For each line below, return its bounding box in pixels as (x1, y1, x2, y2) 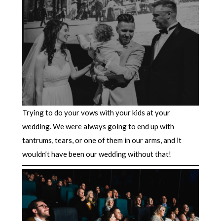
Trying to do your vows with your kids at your (22, 108, 170, 117)
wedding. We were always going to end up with (22, 122, 174, 131)
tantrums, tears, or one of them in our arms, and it (22, 136, 182, 145)
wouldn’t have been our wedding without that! (22, 149, 173, 159)
